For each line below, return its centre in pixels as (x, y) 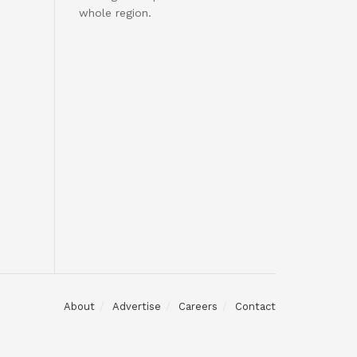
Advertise (137, 306)
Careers (198, 306)
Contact (255, 306)
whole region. (115, 13)
